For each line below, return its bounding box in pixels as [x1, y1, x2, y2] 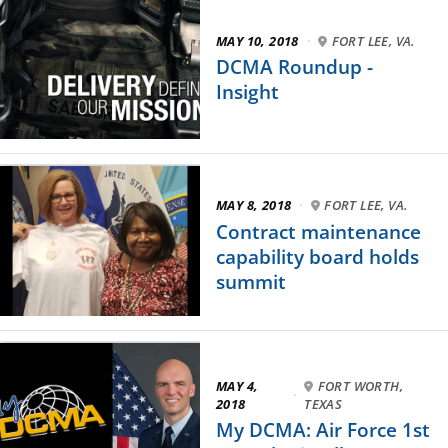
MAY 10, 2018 [216, 31, 299, 50]
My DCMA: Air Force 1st [216, 417, 430, 443]
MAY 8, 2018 [216, 196, 292, 215]
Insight [216, 79, 279, 105]
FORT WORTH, [317, 376, 403, 395]
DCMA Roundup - [216, 54, 373, 80]
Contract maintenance [216, 218, 421, 245]
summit [216, 268, 286, 295]
